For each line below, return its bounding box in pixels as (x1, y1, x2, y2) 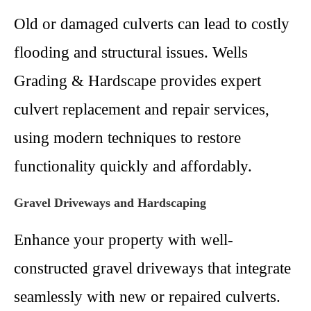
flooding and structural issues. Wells (14, 44, 248, 61)
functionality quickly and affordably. (14, 158, 252, 175)
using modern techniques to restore (14, 129, 241, 146)
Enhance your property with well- (14, 231, 233, 249)
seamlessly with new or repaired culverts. (14, 288, 280, 305)
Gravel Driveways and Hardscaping (14, 196, 206, 210)
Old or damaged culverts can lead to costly (14, 15, 289, 33)
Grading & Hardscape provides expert (14, 72, 261, 90)
